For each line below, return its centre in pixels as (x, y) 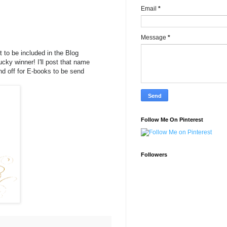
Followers (154, 154)
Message (154, 37)
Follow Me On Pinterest (172, 119)
